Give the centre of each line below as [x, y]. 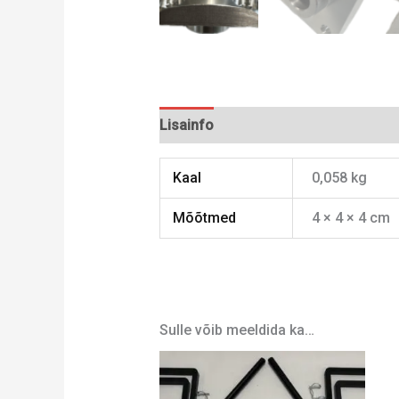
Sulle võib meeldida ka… [236, 330]
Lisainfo [186, 126]
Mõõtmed [205, 218]
